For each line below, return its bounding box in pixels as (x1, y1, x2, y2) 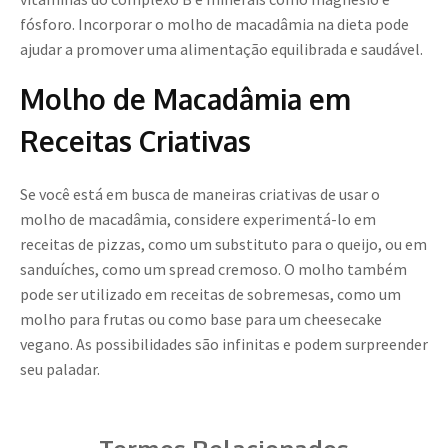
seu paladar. (20, 359, 100, 380)
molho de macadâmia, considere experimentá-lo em (20, 209, 376, 230)
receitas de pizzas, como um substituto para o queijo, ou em (20, 234, 427, 255)
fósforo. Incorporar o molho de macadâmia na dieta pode (20, 14, 409, 35)
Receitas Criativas (20, 123, 251, 160)
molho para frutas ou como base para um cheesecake (20, 309, 382, 330)
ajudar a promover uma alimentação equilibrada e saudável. (20, 39, 423, 60)
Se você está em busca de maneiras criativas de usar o (20, 184, 380, 205)
